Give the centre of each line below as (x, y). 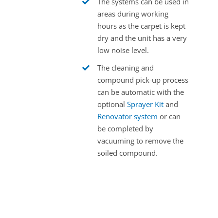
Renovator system (127, 117)
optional (112, 104)
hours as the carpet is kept (141, 26)
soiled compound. (127, 153)
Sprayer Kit (145, 104)
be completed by (125, 129)
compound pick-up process (143, 80)
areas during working (133, 14)
